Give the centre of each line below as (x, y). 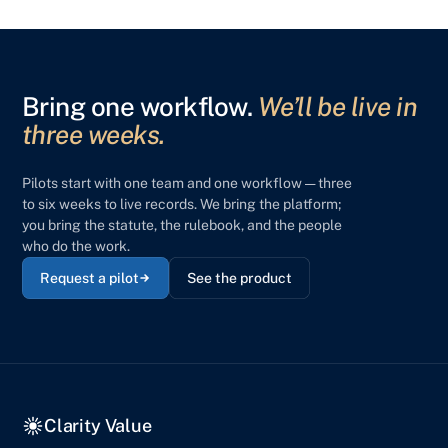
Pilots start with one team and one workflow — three (187, 183)
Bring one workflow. (140, 106)
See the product (239, 278)
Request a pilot (89, 278)
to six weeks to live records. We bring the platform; (181, 204)
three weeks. (93, 134)
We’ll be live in (337, 106)
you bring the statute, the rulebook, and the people (182, 225)
